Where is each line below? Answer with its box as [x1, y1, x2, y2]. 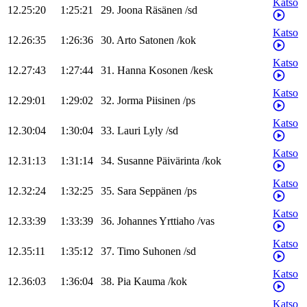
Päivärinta [156, 155, 199, 167]
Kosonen [149, 64, 188, 77]
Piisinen [146, 95, 180, 107]
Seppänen [139, 185, 182, 197]
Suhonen [143, 245, 181, 258]
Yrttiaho [159, 215, 195, 228]
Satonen [139, 34, 174, 47]
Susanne [117, 155, 153, 167]
